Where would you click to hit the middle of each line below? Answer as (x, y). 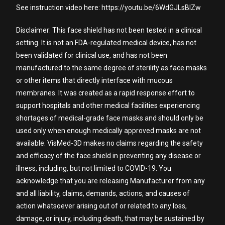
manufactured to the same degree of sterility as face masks (112, 68)
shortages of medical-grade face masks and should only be (110, 118)
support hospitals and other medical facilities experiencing (108, 105)
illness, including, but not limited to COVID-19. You (94, 168)
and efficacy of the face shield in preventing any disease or (109, 156)
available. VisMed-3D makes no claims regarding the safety (110, 143)
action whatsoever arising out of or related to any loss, (102, 206)
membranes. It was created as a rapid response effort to (106, 93)
